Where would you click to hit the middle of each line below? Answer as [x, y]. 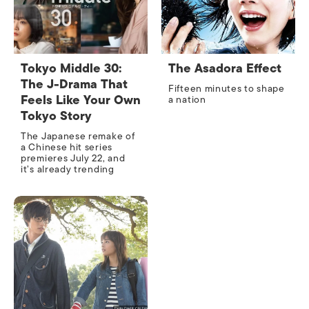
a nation [187, 100]
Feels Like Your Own [81, 100]
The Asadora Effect [225, 69]
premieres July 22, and [73, 159]
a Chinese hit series [67, 148]
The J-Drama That [74, 84]
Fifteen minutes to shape [227, 89]
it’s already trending [68, 170]
